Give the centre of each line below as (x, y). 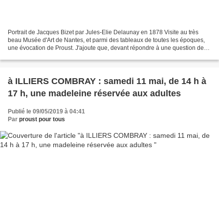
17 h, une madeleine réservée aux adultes (94, 94)
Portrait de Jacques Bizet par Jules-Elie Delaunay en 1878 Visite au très (103, 33)
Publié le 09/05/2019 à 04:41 (46, 112)
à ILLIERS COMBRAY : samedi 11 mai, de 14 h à (107, 81)
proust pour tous (42, 120)
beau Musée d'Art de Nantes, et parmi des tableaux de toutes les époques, (106, 40)
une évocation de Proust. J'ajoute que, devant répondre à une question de (106, 48)
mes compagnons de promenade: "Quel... (63, 56)
